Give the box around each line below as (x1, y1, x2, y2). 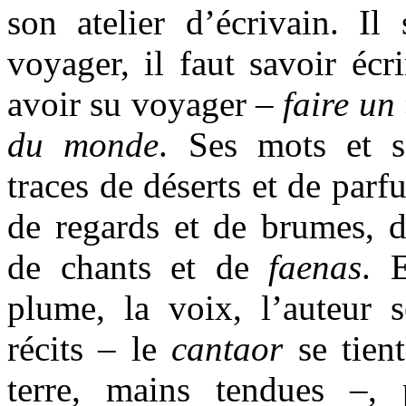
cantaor (171, 328, 284, 368)
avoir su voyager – (7, 83, 284, 123)
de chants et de (7, 246, 268, 286)
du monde (7, 124, 159, 164)
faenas (268, 246, 362, 286)
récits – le (7, 328, 172, 368)
